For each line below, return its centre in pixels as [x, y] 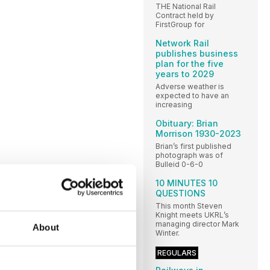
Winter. [168, 233]
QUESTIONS [181, 193]
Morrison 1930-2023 [198, 134]
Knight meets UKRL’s [192, 215]
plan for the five [190, 64]
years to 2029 [185, 74]
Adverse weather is [190, 87]
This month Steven [189, 206]
